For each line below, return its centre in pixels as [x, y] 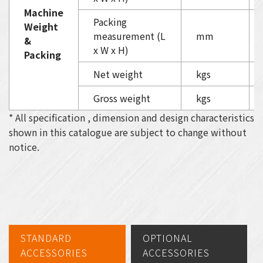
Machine [44, 13]
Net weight [118, 74]
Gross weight [122, 98]
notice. [24, 147]
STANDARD [46, 238]
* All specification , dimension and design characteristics [131, 118]
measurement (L [129, 36]
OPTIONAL [167, 238]
